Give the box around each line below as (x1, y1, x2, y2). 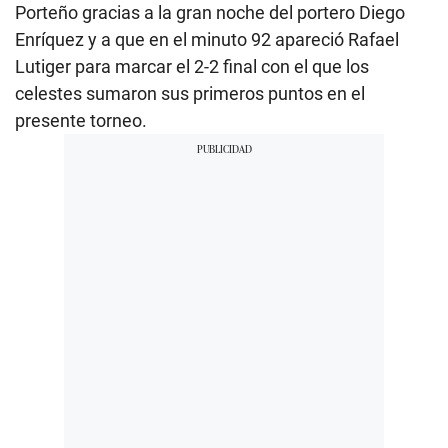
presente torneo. (15, 109, 147, 131)
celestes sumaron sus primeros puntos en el (15, 82, 365, 104)
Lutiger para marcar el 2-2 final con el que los (15, 55, 369, 77)
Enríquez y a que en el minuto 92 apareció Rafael (15, 28, 399, 50)
